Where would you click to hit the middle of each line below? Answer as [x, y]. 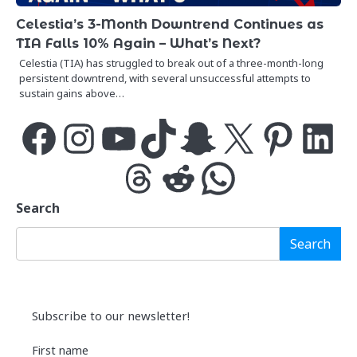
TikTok [158, 137]
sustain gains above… [72, 93]
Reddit [176, 177]
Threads [141, 177]
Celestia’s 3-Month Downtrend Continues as [170, 24]
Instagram [87, 137]
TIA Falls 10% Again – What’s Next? [138, 43]
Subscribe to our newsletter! [111, 316]
